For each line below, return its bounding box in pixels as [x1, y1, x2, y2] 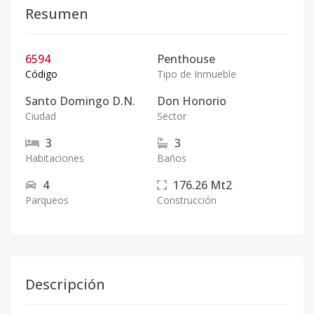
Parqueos [25, 193, 69, 207]
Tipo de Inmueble [157, 67, 236, 81]
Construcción [157, 193, 217, 207]
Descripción [25, 275, 105, 294]
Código [25, 67, 57, 81]
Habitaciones [25, 151, 84, 165]
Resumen [25, 4, 88, 23]
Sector [157, 109, 186, 123]
